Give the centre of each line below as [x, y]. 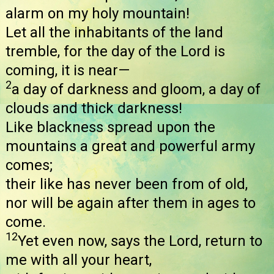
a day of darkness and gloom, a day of [136, 90]
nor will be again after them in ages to [131, 203]
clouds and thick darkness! [94, 109]
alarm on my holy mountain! [98, 14]
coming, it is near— [68, 71]
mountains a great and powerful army [130, 146]
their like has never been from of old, [127, 184]
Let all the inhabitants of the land [114, 33]
